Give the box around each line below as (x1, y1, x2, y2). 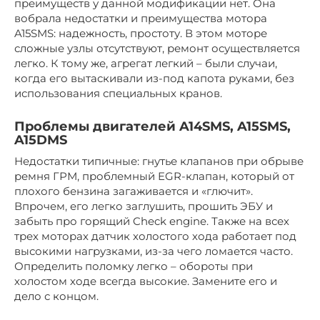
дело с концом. (14, 289, 99, 303)
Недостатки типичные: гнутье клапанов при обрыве (14, 154, 304, 168)
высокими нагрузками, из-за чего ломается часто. (14, 244, 293, 258)
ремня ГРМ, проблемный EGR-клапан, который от (14, 169, 294, 183)
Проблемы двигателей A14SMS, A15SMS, (14, 118, 291, 134)
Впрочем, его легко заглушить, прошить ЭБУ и (14, 199, 273, 213)
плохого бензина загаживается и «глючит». (14, 184, 253, 198)
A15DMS (14, 131, 67, 148)
